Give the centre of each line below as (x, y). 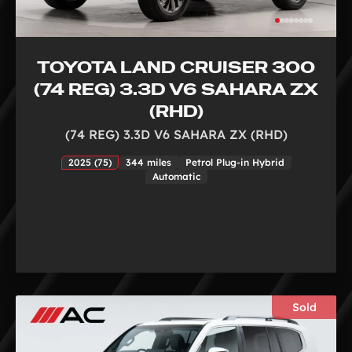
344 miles (148, 162)
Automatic (176, 176)
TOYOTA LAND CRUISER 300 (176, 67)
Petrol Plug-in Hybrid (235, 162)
